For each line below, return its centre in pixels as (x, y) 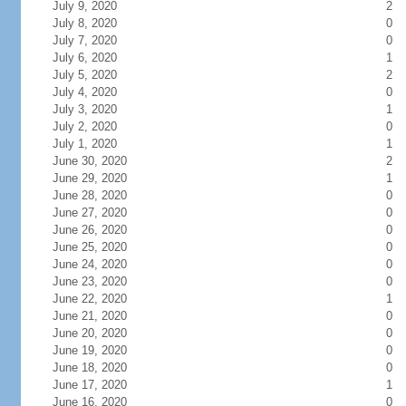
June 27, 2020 (89, 213)
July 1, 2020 (84, 144)
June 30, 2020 (89, 161)
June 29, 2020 (89, 178)
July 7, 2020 (84, 40)
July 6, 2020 (84, 58)
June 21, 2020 (89, 316)
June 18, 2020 (89, 367)
